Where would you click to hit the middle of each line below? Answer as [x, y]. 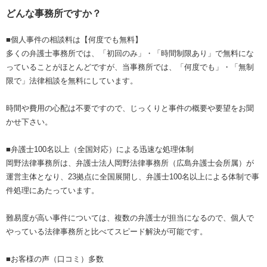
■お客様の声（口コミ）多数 [55, 259]
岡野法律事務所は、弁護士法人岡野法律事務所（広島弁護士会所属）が [130, 163]
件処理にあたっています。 [52, 191]
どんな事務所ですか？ [54, 14]
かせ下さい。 [29, 122]
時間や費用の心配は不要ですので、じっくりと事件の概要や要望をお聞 [130, 108]
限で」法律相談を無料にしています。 [72, 81]
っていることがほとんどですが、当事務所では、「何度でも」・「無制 [130, 67]
